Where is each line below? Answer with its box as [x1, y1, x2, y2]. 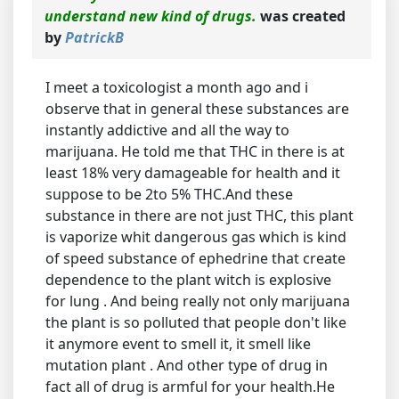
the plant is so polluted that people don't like [45, 313, 346, 332]
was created [256, 6, 346, 26]
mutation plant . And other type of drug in [45, 355, 328, 375]
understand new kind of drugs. [45, 6, 256, 26]
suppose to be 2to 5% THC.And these [45, 184, 293, 204]
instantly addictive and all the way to [45, 120, 289, 140]
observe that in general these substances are [45, 99, 349, 118]
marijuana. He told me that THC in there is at [45, 142, 345, 161]
